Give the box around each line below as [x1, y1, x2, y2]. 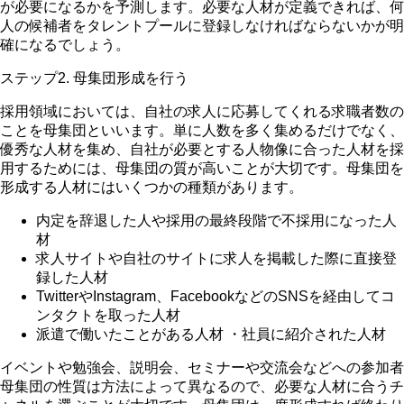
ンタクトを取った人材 [36, 308, 180, 324]
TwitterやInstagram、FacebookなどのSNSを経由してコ [36, 289, 395, 305]
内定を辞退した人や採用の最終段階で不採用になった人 [36, 213, 397, 229]
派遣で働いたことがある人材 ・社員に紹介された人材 [36, 326, 386, 343]
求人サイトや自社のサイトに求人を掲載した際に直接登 [36, 251, 397, 267]
